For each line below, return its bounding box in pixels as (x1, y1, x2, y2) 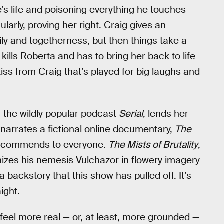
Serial (119, 107, 143, 120)
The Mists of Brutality (108, 138, 198, 151)
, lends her (143, 107, 188, 120)
